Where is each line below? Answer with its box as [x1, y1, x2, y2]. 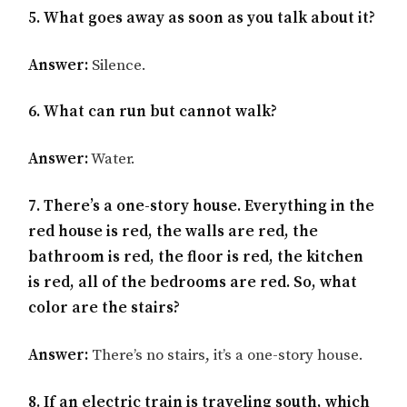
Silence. [88, 55, 147, 75]
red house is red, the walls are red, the [28, 221, 319, 242]
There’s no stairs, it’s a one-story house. [88, 344, 364, 365]
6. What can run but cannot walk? [28, 102, 278, 123]
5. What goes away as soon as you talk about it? [28, 7, 376, 28]
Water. [88, 149, 136, 170]
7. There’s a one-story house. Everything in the [28, 195, 375, 216]
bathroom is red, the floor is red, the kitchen [28, 246, 364, 267]
